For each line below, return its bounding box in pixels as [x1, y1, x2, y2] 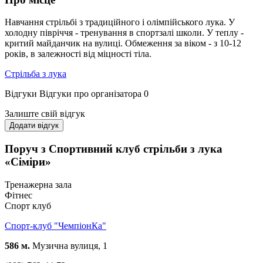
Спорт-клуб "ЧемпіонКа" [5, 220, 106, 231]
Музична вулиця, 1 [30, 240, 107, 251]
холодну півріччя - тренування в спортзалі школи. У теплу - [5, 28, 244, 38]
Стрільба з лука [5, 69, 66, 79]
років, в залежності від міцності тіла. [5, 49, 151, 59]
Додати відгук [9, 121, 59, 130]
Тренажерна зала [5, 179, 72, 190]
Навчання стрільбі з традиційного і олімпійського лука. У [5, 17, 235, 28]
